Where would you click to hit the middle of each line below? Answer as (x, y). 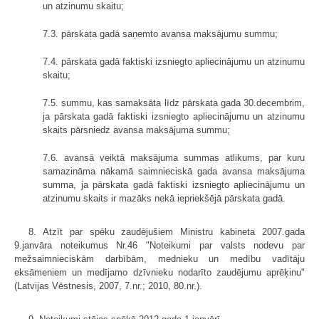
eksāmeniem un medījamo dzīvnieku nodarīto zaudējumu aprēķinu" (159, 272)
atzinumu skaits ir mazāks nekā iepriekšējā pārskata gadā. (164, 198)
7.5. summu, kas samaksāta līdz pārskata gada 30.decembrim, (174, 103)
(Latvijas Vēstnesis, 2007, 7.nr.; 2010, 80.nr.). (108, 286)
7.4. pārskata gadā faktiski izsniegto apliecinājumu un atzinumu (174, 61)
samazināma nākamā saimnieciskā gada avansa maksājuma (174, 171)
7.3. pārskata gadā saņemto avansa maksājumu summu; (160, 33)
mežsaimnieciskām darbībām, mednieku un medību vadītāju (159, 258)
